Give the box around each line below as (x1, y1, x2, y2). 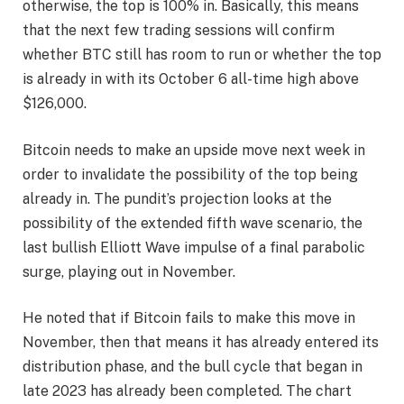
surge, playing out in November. (23, 262, 239, 280)
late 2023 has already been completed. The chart (23, 382, 352, 400)
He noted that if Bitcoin (23, 309, 185, 327)
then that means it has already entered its (96, 334, 379, 352)
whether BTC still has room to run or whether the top (23, 46, 381, 64)
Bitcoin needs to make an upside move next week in (23, 141, 365, 159)
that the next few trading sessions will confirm (23, 22, 335, 40)
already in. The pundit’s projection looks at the (23, 189, 332, 207)
